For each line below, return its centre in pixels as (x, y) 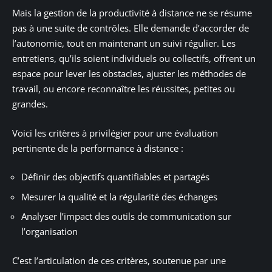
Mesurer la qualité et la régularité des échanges (119, 196)
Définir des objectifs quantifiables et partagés (115, 177)
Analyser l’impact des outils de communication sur (126, 216)
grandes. (30, 104)
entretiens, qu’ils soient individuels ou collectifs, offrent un (134, 59)
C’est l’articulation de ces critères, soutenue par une (119, 260)
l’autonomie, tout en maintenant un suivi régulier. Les (124, 43)
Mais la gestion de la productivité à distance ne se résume (132, 13)
